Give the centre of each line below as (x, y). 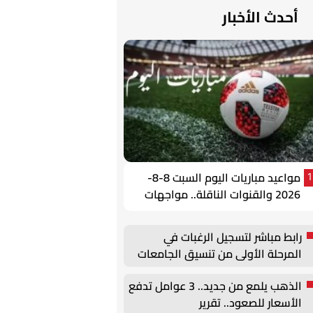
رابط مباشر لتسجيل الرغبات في (233, 237)
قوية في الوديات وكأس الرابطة (227, 211)
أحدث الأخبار (260, 17)
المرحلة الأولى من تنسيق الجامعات (220, 254)
